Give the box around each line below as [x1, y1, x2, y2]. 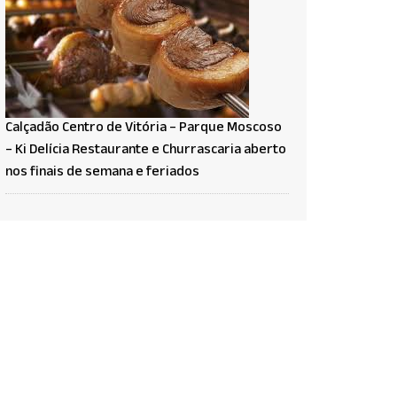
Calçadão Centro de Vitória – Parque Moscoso [5, 116, 282, 141]
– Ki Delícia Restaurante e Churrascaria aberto [5, 138, 286, 163]
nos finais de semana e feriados [5, 160, 199, 185]
